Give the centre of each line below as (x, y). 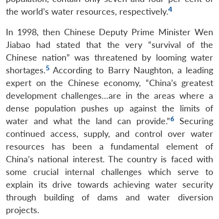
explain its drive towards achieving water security (109, 184)
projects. (22, 210)
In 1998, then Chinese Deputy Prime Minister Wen (109, 32)
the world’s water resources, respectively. (87, 11)
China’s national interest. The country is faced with (109, 159)
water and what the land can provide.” (88, 121)
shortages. (26, 70)
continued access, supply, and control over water (109, 133)
